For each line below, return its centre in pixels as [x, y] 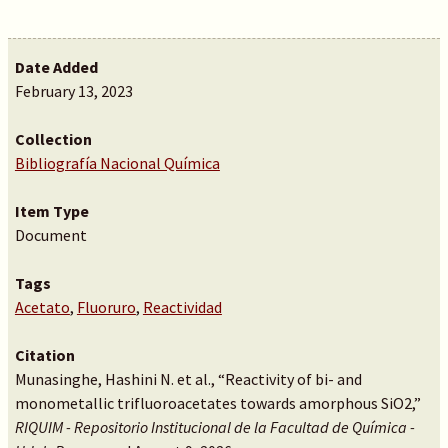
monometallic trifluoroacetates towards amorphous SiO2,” [217, 403]
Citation [44, 355]
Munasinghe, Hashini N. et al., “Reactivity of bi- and [188, 379]
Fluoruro [106, 307]
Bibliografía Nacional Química [117, 163]
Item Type [51, 211]
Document [50, 235]
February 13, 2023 [73, 91]
